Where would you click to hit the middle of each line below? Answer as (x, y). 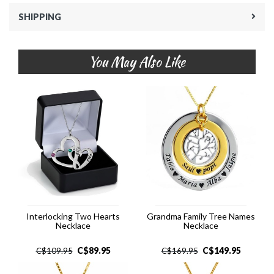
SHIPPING (40, 17)
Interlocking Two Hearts (73, 216)
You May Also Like (137, 62)
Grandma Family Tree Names (201, 216)
